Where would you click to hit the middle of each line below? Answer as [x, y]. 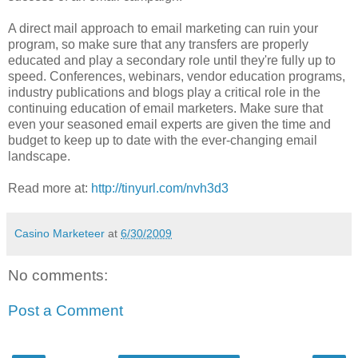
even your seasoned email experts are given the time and [169, 125]
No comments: [58, 276]
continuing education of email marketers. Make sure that [165, 109]
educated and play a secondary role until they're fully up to [172, 61]
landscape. [39, 157]
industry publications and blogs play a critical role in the [164, 93]
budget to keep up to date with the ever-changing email [163, 141]
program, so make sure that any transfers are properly [158, 45]
